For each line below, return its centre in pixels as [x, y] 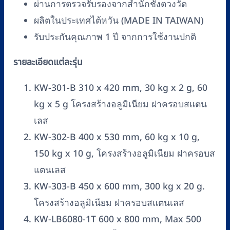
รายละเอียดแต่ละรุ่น [48, 63]
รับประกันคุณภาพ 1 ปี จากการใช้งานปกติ [115, 37]
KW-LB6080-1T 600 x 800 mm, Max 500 [118, 220]
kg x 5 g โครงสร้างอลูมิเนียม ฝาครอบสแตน [120, 105]
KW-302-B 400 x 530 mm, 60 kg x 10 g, [117, 138]
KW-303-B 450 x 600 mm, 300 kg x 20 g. [119, 187]
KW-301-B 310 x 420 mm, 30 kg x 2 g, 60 [121, 88]
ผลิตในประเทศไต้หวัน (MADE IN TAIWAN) [119, 21]
